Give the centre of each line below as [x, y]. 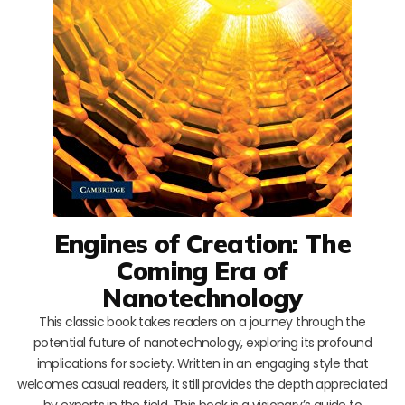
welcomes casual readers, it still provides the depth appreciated [202, 384]
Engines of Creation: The [202, 243]
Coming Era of [202, 270]
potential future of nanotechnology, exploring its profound [202, 342]
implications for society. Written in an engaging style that [202, 363]
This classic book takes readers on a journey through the [202, 321]
